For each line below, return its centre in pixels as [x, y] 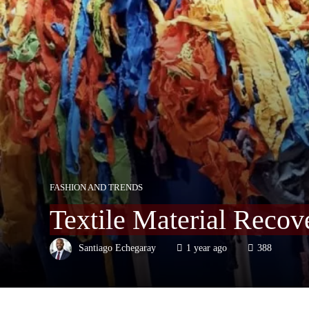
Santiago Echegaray [117, 248]
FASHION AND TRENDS [96, 188]
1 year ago [207, 248]
